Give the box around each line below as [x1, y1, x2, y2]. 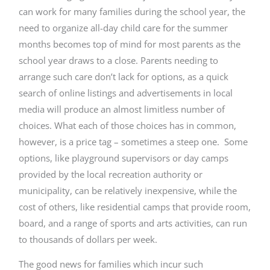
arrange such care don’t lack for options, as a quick [19, 70, 229, 83]
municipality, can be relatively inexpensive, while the [19, 184, 237, 196]
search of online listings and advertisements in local [19, 86, 233, 99]
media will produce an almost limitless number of [19, 102, 225, 115]
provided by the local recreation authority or [19, 168, 203, 180]
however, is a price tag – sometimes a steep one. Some [19, 135, 248, 148]
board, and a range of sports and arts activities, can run [19, 216, 248, 229]
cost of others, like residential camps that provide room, [19, 200, 251, 213]
